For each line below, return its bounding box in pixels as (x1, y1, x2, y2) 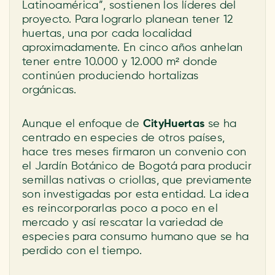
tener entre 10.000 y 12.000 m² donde (22, 56, 217, 68)
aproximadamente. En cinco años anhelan (22, 42, 243, 53)
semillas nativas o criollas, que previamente (22, 175, 252, 186)
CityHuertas (142, 118, 205, 130)
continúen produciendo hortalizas (22, 71, 199, 82)
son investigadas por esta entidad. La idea (22, 189, 249, 200)
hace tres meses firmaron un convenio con (22, 147, 247, 158)
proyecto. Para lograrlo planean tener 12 (22, 14, 233, 25)
